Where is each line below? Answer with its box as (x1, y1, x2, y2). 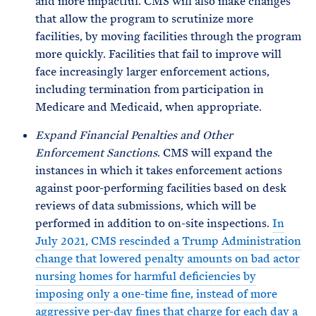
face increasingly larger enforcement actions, (35, 64, 269, 79)
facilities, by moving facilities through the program (35, 29, 301, 44)
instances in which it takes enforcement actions (35, 163, 282, 178)
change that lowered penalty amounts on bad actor (35, 251, 300, 266)
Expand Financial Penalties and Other (35, 128, 233, 142)
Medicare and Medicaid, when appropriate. (35, 99, 262, 114)
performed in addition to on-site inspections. (35, 216, 272, 231)
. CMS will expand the (157, 145, 272, 160)
